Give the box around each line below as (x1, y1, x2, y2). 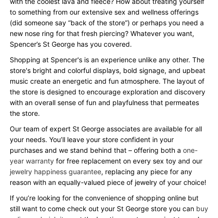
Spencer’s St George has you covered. (10, 40, 132, 48)
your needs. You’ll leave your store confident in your (10, 135, 174, 144)
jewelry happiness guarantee (10, 167, 101, 176)
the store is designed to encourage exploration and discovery (10, 88, 205, 96)
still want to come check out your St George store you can (10, 204, 196, 213)
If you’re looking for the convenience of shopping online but (10, 194, 199, 202)
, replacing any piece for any (101, 167, 192, 176)
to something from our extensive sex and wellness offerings (10, 8, 199, 16)
